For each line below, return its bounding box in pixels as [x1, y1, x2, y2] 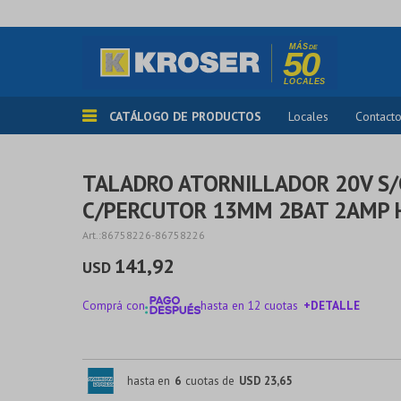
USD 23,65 [239, 372, 292, 388]
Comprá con [82, 297, 145, 313]
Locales [288, 108, 328, 124]
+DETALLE [303, 297, 360, 313]
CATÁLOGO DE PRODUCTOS [109, 108, 261, 124]
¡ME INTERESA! [183, 337, 264, 353]
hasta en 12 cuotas [200, 297, 298, 313]
